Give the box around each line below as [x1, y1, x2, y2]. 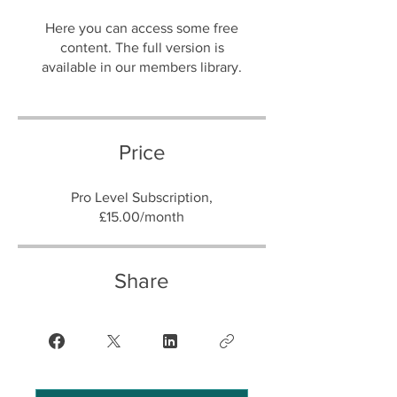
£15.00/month [99, 209, 184, 224]
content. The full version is [59, 40, 224, 55]
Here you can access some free [45, 20, 238, 35]
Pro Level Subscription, [71, 190, 213, 205]
